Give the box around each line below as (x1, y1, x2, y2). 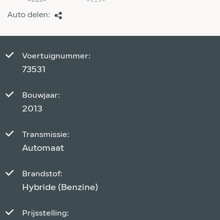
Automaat (22, 144, 64, 153)
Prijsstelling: (22, 210, 69, 218)
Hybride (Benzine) (22, 183, 98, 192)
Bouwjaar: (22, 92, 60, 100)
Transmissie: (22, 131, 69, 139)
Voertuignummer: (22, 53, 90, 60)
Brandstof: (22, 170, 62, 178)
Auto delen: (7, 11, 52, 19)
